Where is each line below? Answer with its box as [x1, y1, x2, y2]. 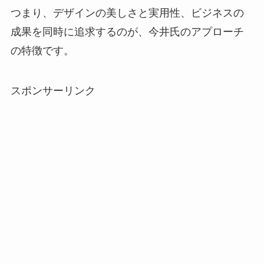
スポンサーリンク [10, 85, 95, 97]
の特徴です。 [10, 45, 74, 57]
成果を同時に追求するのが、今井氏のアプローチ [10, 26, 244, 38]
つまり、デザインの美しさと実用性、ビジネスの [10, 7, 244, 19]
